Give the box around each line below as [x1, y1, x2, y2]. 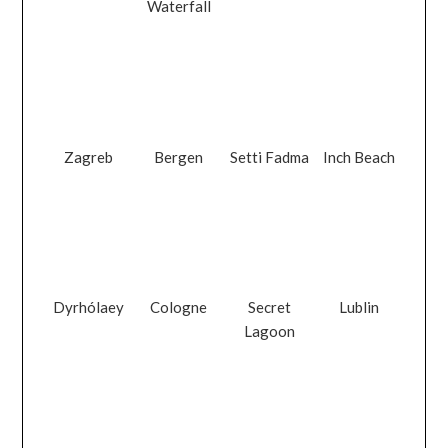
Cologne [150, 297, 208, 316]
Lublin [339, 297, 380, 316]
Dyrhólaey [53, 297, 125, 316]
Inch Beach [323, 147, 396, 166]
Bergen [154, 147, 204, 166]
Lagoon [243, 321, 295, 340]
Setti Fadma [229, 147, 309, 166]
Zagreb [64, 147, 114, 166]
